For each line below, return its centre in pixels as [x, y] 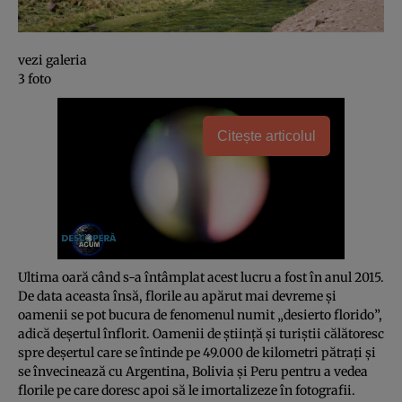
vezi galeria [52, 61]
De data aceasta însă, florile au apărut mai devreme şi [177, 297]
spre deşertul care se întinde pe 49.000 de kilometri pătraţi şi [197, 353]
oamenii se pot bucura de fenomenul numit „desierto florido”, [200, 315]
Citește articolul [267, 136]
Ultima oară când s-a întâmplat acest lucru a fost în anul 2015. [201, 278]
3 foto [35, 79]
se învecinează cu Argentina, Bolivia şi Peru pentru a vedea [193, 372]
